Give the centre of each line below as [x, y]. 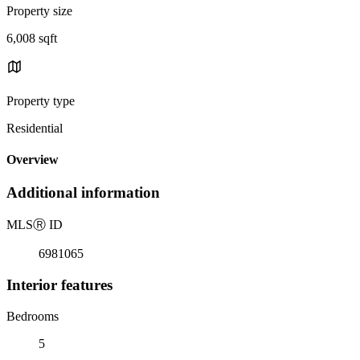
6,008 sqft [32, 38]
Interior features [59, 284]
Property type [41, 100]
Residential [35, 128]
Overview [33, 160]
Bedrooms [33, 316]
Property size [39, 10]
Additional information [83, 193]
